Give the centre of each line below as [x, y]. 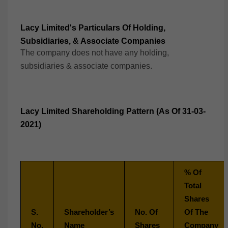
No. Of [146, 212]
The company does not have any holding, [95, 53]
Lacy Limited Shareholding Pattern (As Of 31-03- [113, 111]
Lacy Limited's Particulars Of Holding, [93, 28]
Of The [196, 212]
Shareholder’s [89, 212]
